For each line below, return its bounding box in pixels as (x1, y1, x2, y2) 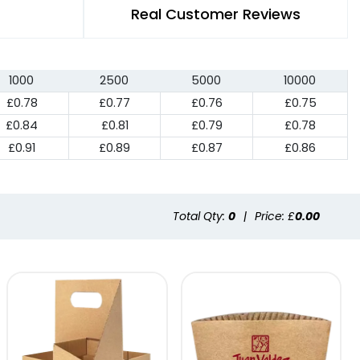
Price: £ (255, 208, 295, 225)
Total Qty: (173, 208, 228, 225)
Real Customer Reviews (131, 4, 301, 25)
